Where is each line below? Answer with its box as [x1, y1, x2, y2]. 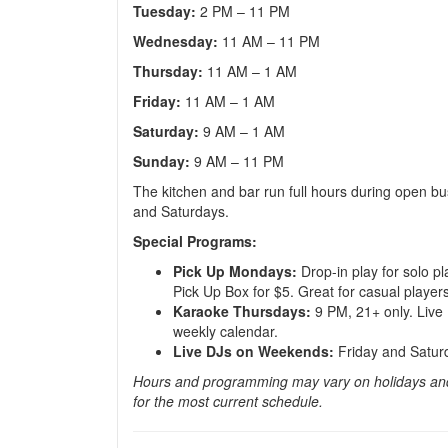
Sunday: [133, 151, 190, 171]
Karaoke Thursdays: [173, 301, 311, 321]
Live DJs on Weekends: [173, 341, 334, 361]
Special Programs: [133, 231, 257, 251]
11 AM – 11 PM [218, 31, 320, 51]
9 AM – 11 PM [190, 151, 284, 171]
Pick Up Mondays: [173, 261, 297, 281]
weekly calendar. [173, 321, 278, 341]
